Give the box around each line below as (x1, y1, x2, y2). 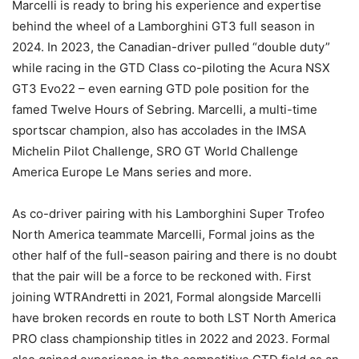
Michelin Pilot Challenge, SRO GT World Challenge (12, 143, 298, 159)
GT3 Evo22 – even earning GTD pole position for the (12, 81, 309, 97)
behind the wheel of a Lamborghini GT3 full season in (12, 18, 315, 34)
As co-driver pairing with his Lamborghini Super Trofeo (12, 206, 325, 222)
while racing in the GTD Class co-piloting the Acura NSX (12, 60, 330, 76)
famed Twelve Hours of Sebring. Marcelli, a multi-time (12, 102, 317, 118)
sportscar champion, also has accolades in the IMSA (12, 123, 306, 139)
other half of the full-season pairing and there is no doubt (12, 248, 337, 264)
